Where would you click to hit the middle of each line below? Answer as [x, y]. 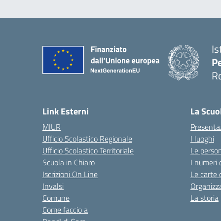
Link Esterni [66, 111]
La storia [204, 198]
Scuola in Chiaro [69, 162]
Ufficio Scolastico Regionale [87, 139]
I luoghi [202, 139]
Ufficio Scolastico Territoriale [88, 150]
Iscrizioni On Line [70, 174]
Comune [56, 198]
